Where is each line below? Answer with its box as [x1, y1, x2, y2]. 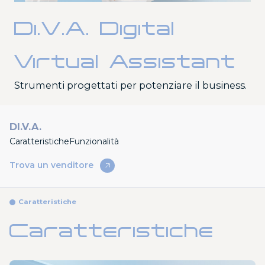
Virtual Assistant [14, 50, 236, 72]
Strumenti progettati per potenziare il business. [14, 79, 249, 91]
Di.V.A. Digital [14, 17, 175, 39]
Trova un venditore [9, 160, 93, 171]
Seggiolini [162, 4, 198, 12]
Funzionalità [69, 136, 119, 147]
